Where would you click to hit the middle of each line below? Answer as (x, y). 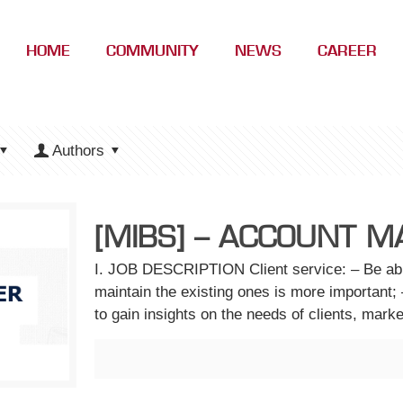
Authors (78, 151)
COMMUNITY (152, 49)
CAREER (347, 49)
